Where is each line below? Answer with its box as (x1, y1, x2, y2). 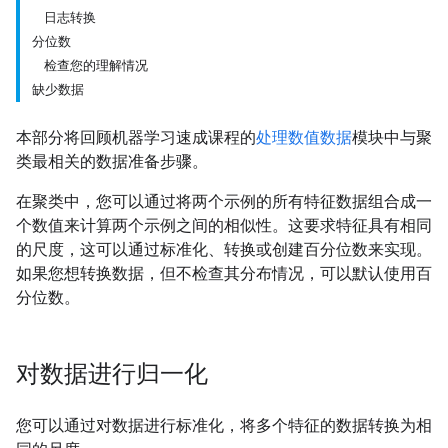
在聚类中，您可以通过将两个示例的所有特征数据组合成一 (16, 192, 432, 211)
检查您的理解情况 (44, 58, 148, 73)
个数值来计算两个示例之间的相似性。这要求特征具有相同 (16, 216, 432, 235)
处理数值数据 (256, 128, 352, 147)
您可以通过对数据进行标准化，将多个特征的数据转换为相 (16, 416, 432, 435)
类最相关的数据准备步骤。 (16, 152, 208, 171)
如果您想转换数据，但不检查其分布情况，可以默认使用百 (16, 264, 432, 283)
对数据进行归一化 (16, 359, 208, 389)
